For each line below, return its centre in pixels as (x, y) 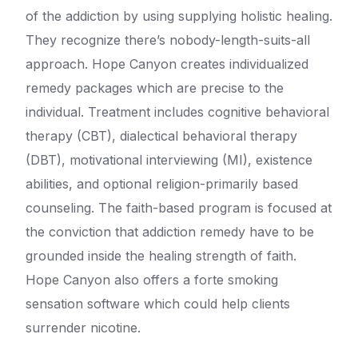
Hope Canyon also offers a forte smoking (152, 280)
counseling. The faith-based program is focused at (179, 208)
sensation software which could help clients (158, 304)
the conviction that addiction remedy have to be (170, 232)
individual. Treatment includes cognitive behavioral (177, 112)
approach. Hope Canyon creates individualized (167, 64)
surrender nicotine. (83, 328)
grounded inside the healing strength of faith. (161, 256)
